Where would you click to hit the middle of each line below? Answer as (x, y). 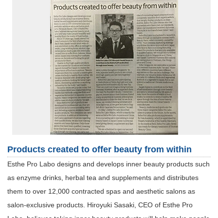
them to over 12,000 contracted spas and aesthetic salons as (101, 191)
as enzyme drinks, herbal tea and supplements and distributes (103, 177)
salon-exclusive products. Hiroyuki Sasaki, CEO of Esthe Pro (100, 205)
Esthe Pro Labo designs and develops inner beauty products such (109, 164)
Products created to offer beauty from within (100, 149)
